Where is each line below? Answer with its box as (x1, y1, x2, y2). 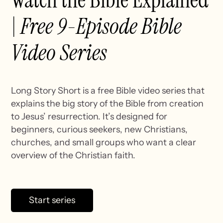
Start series (29, 195, 76, 206)
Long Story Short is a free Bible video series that (11, 85, 205, 96)
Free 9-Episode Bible (16, 12, 182, 41)
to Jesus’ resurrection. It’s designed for (11, 111, 168, 121)
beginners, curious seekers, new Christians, (11, 123, 188, 134)
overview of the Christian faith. (11, 149, 136, 160)
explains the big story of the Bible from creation (11, 98, 204, 109)
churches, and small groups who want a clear (11, 136, 197, 147)
